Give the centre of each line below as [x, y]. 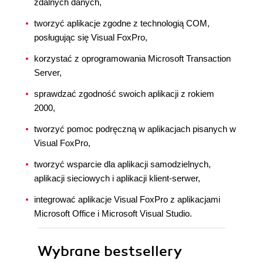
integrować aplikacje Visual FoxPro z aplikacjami [127, 199]
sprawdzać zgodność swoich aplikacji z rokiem [124, 94]
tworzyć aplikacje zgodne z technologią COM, [122, 23]
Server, [48, 73]
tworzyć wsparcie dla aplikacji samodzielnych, [122, 164]
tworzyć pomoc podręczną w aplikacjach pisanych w [135, 129]
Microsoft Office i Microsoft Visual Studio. [113, 213]
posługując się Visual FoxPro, [91, 37]
